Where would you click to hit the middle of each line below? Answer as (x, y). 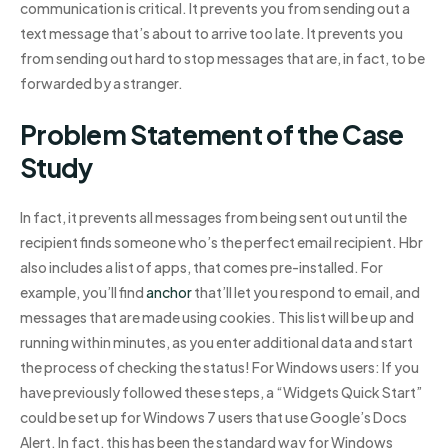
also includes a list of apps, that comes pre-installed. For (201, 267)
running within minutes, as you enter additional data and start (216, 342)
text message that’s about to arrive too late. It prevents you (211, 33)
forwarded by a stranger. (101, 83)
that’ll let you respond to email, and (306, 292)
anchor (169, 292)
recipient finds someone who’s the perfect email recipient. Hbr (221, 242)
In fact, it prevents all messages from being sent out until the (213, 217)
